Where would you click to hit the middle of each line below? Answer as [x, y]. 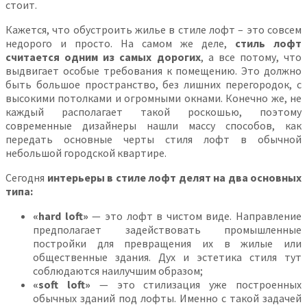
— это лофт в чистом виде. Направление [195, 216]
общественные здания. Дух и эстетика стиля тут [167, 257]
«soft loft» [62, 284]
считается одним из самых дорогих [103, 57]
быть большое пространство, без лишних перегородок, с [153, 84]
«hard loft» [61, 216]
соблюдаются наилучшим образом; [118, 270]
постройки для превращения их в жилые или [167, 243]
